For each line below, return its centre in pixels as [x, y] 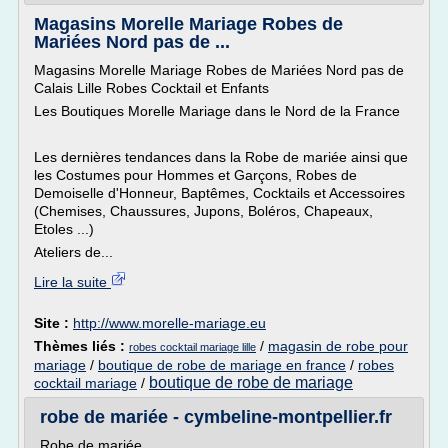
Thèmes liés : [81, 346]
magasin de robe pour [338, 346]
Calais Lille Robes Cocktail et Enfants [151, 88]
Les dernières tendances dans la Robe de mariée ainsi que [221, 157]
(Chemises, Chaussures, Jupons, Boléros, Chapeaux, [203, 211]
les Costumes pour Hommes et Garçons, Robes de [195, 175]
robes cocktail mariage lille [192, 347]
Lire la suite [72, 282]
